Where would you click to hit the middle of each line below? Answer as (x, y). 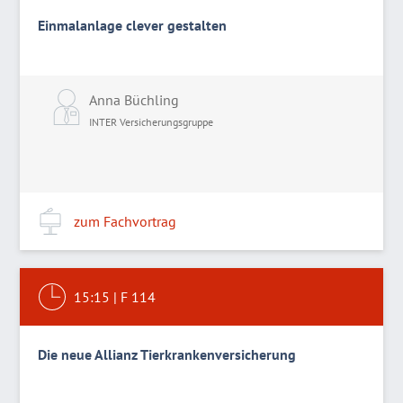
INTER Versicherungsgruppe (152, 122)
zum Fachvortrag (125, 221)
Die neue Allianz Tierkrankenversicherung (167, 354)
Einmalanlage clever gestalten (133, 25)
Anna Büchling (134, 100)
